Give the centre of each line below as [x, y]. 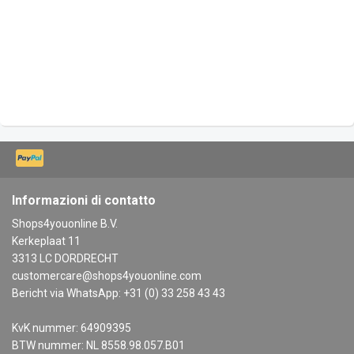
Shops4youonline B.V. [65, 224]
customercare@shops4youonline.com [107, 276]
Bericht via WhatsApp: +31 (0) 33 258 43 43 [119, 294]
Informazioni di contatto [84, 201]
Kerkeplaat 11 [46, 241]
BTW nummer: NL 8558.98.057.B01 [98, 346]
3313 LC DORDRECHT [65, 259]
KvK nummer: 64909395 [72, 328]
